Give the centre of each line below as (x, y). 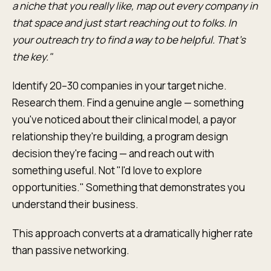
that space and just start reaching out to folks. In (124, 23)
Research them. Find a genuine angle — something (128, 103)
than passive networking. (71, 250)
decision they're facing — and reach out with (113, 153)
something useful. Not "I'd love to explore (107, 170)
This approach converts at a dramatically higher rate (132, 233)
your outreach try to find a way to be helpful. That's (129, 40)
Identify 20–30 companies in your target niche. (119, 86)
